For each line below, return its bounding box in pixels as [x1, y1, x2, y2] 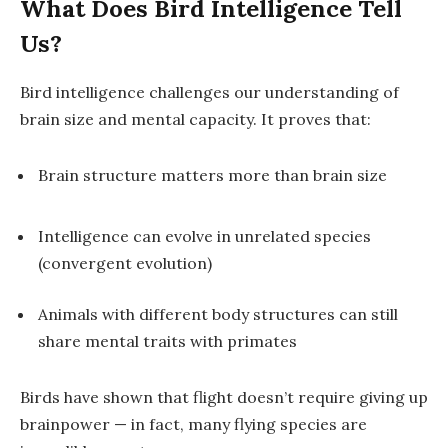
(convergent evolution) [38, 252, 212, 273]
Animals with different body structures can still [38, 304, 398, 325]
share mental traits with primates [38, 331, 297, 352]
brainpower [20, 414, 110, 435]
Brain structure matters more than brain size [38, 164, 387, 185]
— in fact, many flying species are [110, 414, 367, 435]
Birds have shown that [20, 387, 193, 408]
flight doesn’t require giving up [193, 387, 428, 408]
